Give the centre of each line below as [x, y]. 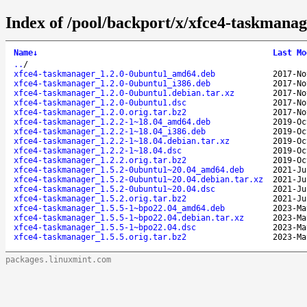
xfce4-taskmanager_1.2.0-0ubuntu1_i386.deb [112, 83]
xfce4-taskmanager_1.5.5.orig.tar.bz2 [100, 237]
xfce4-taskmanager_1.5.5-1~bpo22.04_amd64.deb [119, 208]
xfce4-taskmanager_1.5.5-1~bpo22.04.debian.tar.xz [129, 218]
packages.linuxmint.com [58, 259]
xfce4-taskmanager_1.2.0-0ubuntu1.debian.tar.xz [124, 93]
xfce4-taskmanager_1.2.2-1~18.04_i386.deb [110, 131]
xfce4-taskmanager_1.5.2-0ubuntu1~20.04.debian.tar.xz [138, 179]
